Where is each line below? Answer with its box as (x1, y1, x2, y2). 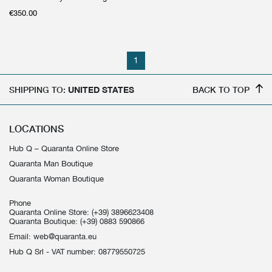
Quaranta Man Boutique (9, 159, 93, 169)
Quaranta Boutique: (9, 217, 80, 226)
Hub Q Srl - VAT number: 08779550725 (9, 247, 145, 257)
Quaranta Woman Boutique (9, 174, 104, 184)
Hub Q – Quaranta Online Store (9, 144, 119, 154)
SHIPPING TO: (9, 84, 68, 95)
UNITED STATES (68, 84, 134, 95)
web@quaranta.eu (33, 232, 97, 242)
